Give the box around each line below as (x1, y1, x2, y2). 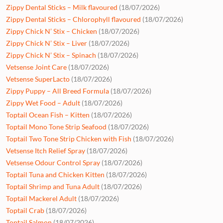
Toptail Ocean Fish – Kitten (6, 110, 90, 119)
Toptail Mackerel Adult (6, 194, 77, 203)
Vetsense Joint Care (6, 62, 67, 71)
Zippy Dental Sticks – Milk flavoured (6, 2, 117, 11)
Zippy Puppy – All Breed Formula (6, 86, 109, 95)
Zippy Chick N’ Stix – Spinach (6, 50, 96, 59)
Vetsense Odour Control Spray (6, 158, 100, 167)
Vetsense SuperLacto (6, 74, 70, 83)
